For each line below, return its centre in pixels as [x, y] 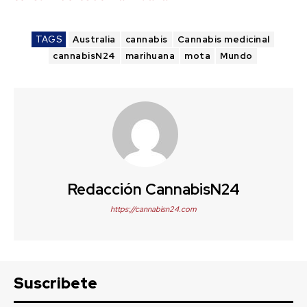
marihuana [150, 56]
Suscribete [56, 283]
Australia [94, 39]
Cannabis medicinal [223, 39]
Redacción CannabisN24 [153, 189]
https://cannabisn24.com [153, 209]
